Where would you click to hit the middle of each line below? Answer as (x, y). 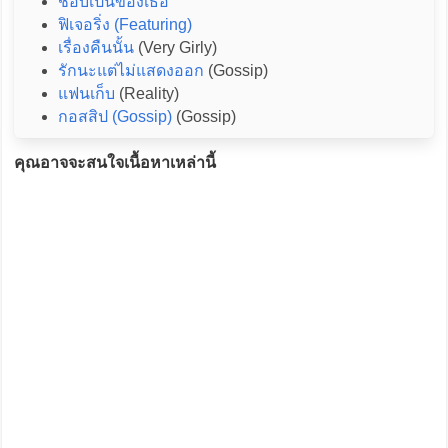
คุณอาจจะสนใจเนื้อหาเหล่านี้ (114, 163)
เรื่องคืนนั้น (95, 48)
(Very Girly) (175, 48)
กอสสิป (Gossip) (114, 117)
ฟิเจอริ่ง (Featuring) (124, 25)
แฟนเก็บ (86, 94)
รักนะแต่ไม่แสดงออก (130, 71)
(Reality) (146, 94)
